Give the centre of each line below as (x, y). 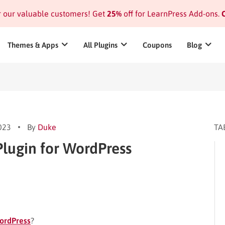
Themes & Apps (33, 45)
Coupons (157, 45)
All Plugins (100, 45)
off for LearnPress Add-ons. (170, 14)
